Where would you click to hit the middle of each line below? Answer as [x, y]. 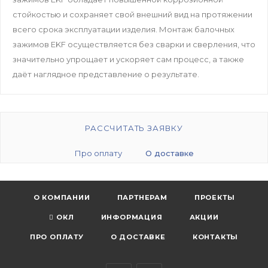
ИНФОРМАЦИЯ [132, 217]
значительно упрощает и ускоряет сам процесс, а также [128, 59]
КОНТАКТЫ [215, 237]
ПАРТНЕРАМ [142, 197]
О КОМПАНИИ [62, 197]
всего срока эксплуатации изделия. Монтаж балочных [124, 29]
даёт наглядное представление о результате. [106, 74]
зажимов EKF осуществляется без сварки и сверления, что [134, 44]
